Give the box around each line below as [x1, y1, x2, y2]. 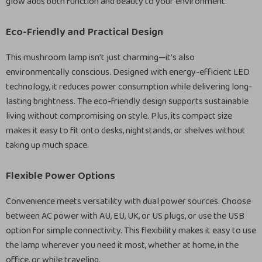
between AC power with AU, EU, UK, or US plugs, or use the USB [6, 209, 244, 223]
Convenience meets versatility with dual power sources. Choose [6, 194, 251, 209]
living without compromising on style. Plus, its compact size [6, 109, 232, 123]
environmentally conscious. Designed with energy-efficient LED [6, 65, 250, 80]
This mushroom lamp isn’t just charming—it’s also [6, 50, 195, 65]
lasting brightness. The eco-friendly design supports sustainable [6, 94, 249, 109]
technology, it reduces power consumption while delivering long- [6, 80, 252, 94]
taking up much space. [6, 138, 89, 153]
